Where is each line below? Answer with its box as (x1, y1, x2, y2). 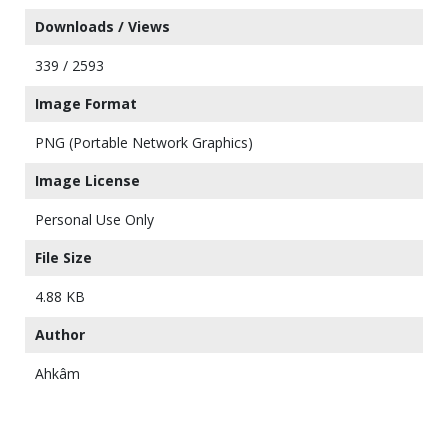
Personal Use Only (35, 209, 154, 229)
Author (35, 324, 85, 344)
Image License (35, 170, 140, 190)
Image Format (35, 93, 137, 113)
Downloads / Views (35, 16, 170, 36)
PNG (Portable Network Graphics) (35, 132, 253, 152)
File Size (35, 247, 92, 267)
